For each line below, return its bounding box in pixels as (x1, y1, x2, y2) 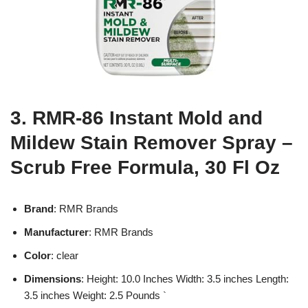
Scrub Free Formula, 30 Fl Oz (10, 156, 280, 178)
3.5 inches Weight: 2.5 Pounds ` (24, 289, 166, 301)
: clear (51, 249, 78, 261)
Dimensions (24, 272, 81, 285)
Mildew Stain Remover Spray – (10, 131, 293, 153)
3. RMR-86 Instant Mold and (10, 107, 263, 129)
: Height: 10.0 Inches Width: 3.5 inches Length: (81, 272, 289, 285)
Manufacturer (24, 225, 89, 238)
